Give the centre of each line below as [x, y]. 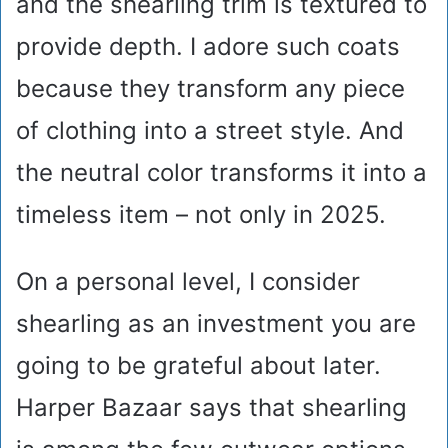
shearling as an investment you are [216, 324]
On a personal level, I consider [188, 282]
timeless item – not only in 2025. [201, 215]
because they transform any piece [210, 89]
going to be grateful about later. [198, 366]
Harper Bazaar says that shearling [211, 408]
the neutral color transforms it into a [221, 173]
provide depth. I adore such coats [208, 47]
